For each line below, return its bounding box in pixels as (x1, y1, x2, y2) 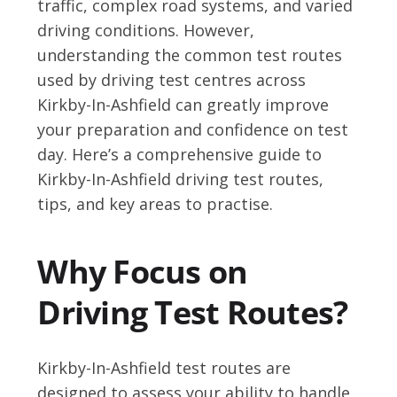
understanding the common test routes (37, 44, 343, 66)
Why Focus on (37, 250, 248, 294)
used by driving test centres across (37, 69, 307, 91)
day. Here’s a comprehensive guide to (37, 144, 323, 166)
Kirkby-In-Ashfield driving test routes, (37, 168, 324, 191)
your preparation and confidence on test (37, 119, 349, 141)
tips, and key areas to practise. (37, 193, 274, 215)
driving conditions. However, (37, 19, 255, 42)
